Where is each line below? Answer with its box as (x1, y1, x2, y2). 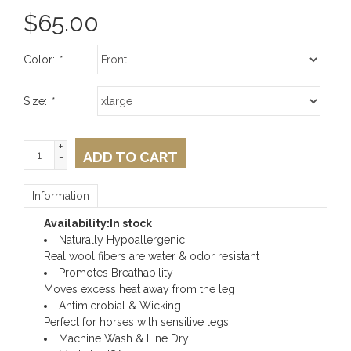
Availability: (44, 216, 110, 230)
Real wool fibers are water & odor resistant (44, 249, 259, 262)
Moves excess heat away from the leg (44, 282, 235, 295)
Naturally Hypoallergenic (59, 233, 185, 246)
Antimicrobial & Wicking (59, 299, 181, 312)
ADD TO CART (83, 148, 178, 165)
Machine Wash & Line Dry (59, 331, 189, 345)
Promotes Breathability (59, 266, 173, 279)
